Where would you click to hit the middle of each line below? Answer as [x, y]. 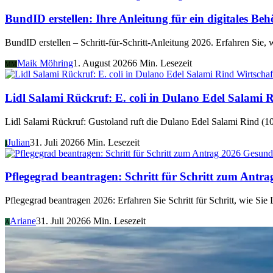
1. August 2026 [103, 63]
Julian [19, 142]
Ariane [23, 221]
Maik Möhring [45, 63]
